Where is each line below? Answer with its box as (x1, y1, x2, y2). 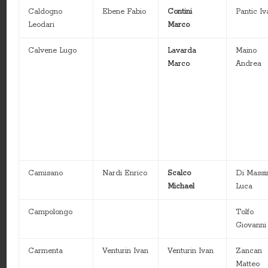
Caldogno (28, 7, 63, 17)
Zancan (236, 246, 263, 256)
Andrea (236, 59, 262, 69)
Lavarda (167, 46, 197, 56)
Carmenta (28, 246, 63, 256)
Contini (167, 7, 195, 17)
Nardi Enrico (102, 169, 148, 178)
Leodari (28, 20, 55, 30)
